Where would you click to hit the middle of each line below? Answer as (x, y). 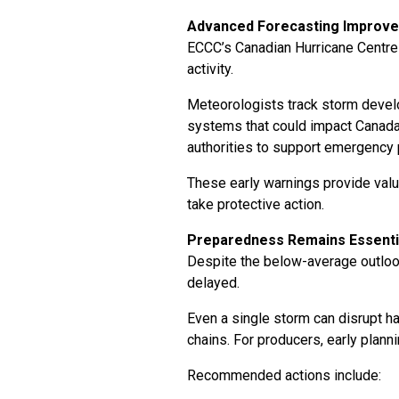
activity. (210, 69)
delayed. (213, 283)
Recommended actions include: (284, 375)
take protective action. (256, 204)
